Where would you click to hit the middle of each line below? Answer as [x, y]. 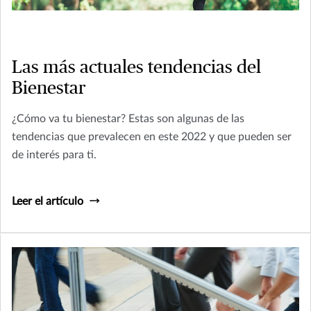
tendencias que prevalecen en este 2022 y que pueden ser [152, 136]
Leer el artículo [48, 201]
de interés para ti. [54, 154]
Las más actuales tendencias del [136, 67]
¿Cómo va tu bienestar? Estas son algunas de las [128, 118]
